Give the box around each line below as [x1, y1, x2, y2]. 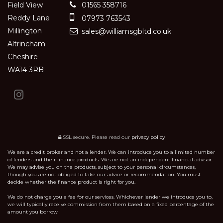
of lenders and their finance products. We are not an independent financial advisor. [7, 156, 213, 163]
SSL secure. [61, 133, 90, 140]
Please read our [90, 133, 131, 140]
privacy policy [131, 133, 165, 140]
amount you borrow [7, 208, 58, 215]
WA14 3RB [7, 65, 44, 74]
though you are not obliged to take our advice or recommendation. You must [7, 171, 201, 178]
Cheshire [7, 52, 38, 61]
